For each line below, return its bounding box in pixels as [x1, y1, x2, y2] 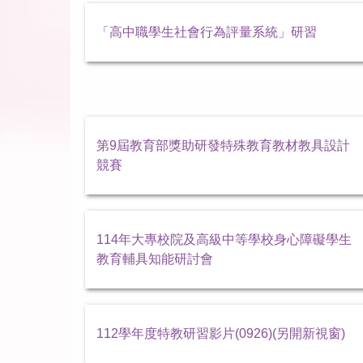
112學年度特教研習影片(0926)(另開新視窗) [96, 326, 345, 340]
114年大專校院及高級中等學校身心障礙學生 [96, 232, 352, 246]
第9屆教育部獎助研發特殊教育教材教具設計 [96, 138, 350, 152]
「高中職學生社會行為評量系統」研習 [96, 24, 317, 39]
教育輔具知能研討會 [96, 251, 213, 266]
